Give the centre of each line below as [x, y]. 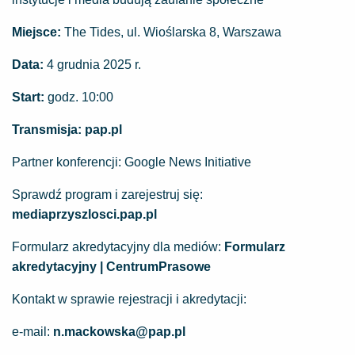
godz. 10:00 [79, 97]
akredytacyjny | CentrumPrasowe [111, 267]
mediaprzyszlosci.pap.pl [84, 214]
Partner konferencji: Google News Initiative [132, 162]
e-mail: [32, 332]
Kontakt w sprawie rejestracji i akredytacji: [129, 299]
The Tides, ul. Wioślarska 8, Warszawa [171, 32]
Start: [28, 97]
